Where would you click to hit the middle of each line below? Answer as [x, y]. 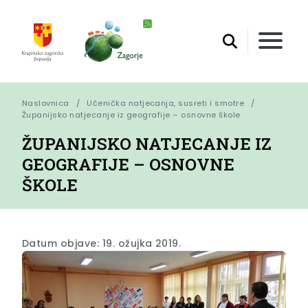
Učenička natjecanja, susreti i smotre [166, 103]
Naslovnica [46, 103]
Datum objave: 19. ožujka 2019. [102, 244]
